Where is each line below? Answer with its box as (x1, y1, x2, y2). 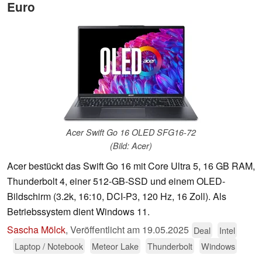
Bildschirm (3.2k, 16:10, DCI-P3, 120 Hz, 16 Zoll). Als (7, 189, 226, 204)
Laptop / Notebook (15, 240, 83, 253)
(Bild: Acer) (110, 140, 152, 152)
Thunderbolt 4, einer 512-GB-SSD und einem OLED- (7, 174, 225, 188)
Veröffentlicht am (70, 223, 142, 237)
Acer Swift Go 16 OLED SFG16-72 (66, 126, 196, 139)
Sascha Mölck (7, 223, 65, 237)
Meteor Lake (92, 240, 139, 253)
